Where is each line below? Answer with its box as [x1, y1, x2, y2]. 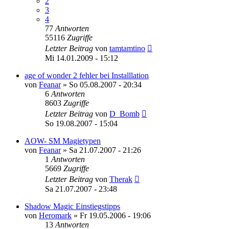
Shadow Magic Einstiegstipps [25, 201, 120, 211]
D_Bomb [109, 109, 140, 118]
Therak [109, 174, 132, 184]
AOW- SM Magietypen [25, 136, 101, 145]
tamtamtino [109, 43, 145, 53]
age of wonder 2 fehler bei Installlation [25, 71, 149, 80]
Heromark [39, 211, 72, 220]
